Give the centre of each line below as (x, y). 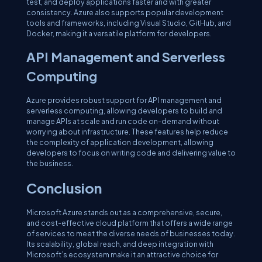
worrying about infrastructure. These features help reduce (127, 132)
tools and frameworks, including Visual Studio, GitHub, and (129, 23)
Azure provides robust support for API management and (124, 100)
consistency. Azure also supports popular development (125, 12)
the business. (50, 163)
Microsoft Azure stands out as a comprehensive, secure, (124, 212)
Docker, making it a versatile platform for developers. (119, 33)
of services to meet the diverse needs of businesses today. (131, 233)
